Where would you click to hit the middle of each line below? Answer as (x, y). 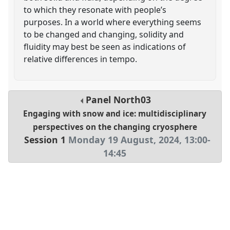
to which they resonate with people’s (95, 9)
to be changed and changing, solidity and (104, 34)
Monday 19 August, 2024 (124, 140)
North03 (132, 100)
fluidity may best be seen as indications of (105, 46)
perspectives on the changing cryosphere (115, 127)
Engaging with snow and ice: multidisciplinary (115, 114)
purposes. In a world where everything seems (113, 22)
